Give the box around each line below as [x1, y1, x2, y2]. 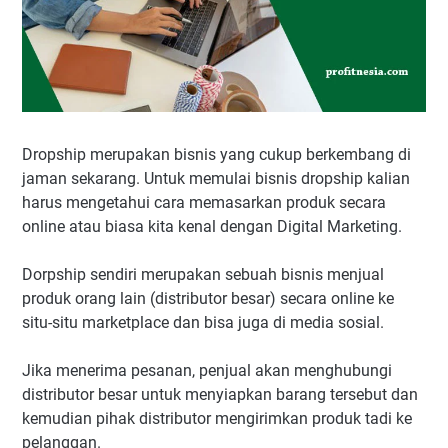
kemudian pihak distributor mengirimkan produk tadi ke [22, 409, 412, 429]
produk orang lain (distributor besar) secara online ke [22, 289, 394, 309]
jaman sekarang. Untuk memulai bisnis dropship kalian [22, 169, 410, 189]
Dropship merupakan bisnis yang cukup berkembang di [22, 145, 411, 165]
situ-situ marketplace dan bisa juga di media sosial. [22, 313, 388, 333]
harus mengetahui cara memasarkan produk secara [22, 193, 386, 213]
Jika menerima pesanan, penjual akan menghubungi [22, 361, 392, 381]
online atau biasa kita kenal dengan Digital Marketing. [22, 217, 402, 237]
